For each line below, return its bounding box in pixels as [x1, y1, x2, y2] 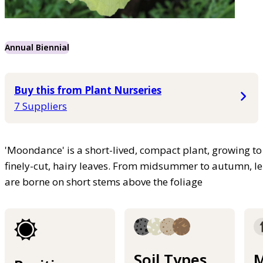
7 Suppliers [14, 99, 67, 113]
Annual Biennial [5, 42, 69, 53]
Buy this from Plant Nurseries [14, 83, 161, 97]
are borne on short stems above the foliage [5, 175, 203, 189]
